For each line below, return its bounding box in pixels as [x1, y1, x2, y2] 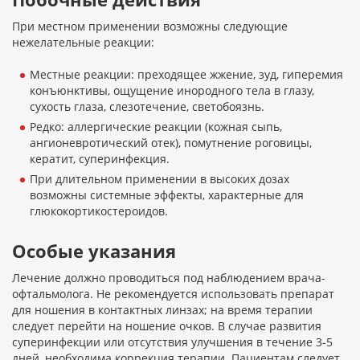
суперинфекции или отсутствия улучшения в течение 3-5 [12, 334, 333, 350]
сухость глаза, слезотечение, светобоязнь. [30, 99, 264, 115]
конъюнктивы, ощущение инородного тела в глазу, [30, 83, 314, 99]
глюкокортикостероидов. [30, 203, 168, 219]
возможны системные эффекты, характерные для [30, 187, 304, 203]
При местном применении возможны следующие [12, 18, 288, 35]
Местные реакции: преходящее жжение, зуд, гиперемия [30, 67, 343, 83]
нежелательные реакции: [12, 35, 154, 51]
